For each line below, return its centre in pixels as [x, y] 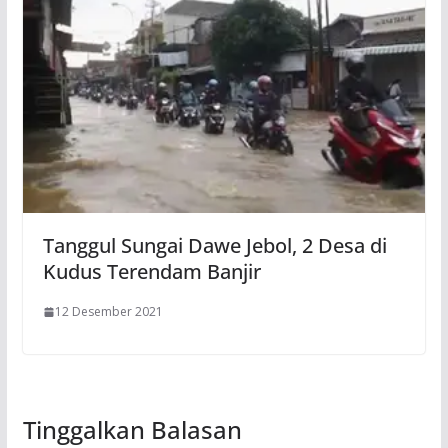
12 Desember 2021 [108, 311]
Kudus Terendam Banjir [151, 271]
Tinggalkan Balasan [132, 429]
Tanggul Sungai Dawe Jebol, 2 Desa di [214, 245]
